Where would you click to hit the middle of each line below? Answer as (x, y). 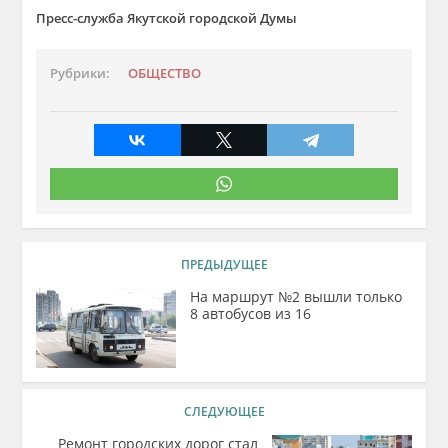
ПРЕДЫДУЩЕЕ (224, 264)
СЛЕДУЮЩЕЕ (224, 411)
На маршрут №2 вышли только (296, 296)
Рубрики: (80, 73)
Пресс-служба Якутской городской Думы (167, 18)
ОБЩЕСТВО (165, 73)
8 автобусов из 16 (251, 313)
